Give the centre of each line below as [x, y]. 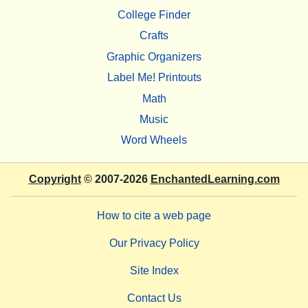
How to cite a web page [154, 215]
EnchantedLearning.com [215, 179]
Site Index [154, 270]
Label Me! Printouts [154, 78]
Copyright [55, 179]
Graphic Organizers [154, 56]
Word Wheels [154, 140]
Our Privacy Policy [154, 243]
